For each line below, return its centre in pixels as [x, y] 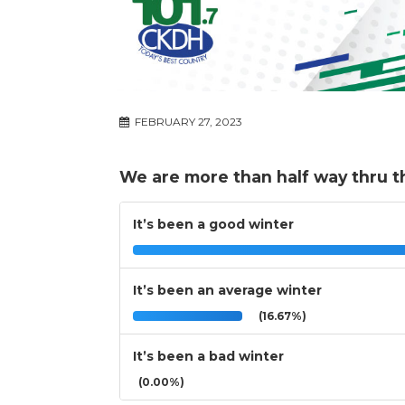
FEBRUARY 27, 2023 [187, 122]
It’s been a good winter [213, 225]
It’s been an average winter [227, 291]
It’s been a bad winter [208, 357]
